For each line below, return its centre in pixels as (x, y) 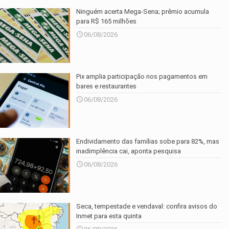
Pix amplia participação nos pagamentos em (142, 76)
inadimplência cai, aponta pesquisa (129, 151)
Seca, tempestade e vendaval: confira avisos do (147, 207)
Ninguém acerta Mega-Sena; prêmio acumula (143, 11)
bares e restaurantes (107, 86)
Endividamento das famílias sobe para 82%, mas (148, 142)
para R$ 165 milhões (107, 21)
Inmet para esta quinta (109, 216)
